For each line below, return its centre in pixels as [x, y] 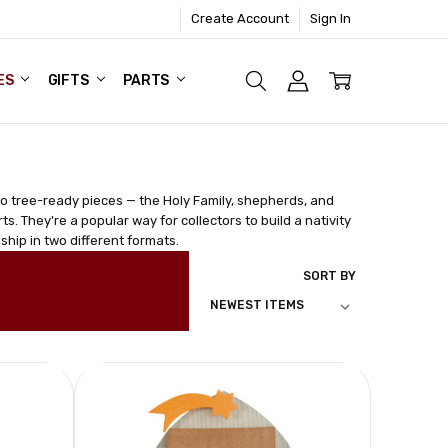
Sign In [331, 18]
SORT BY [329, 276]
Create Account [240, 18]
